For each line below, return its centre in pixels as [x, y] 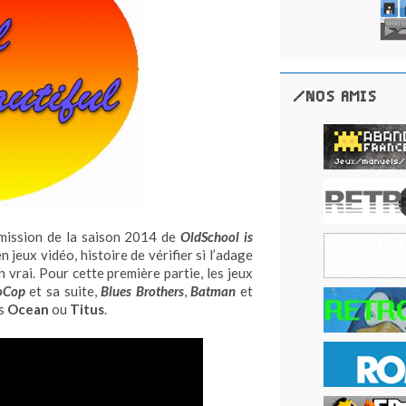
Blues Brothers [142, 290]
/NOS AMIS [335, 97]
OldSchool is [217, 236]
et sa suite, [63, 290]
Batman [213, 290]
